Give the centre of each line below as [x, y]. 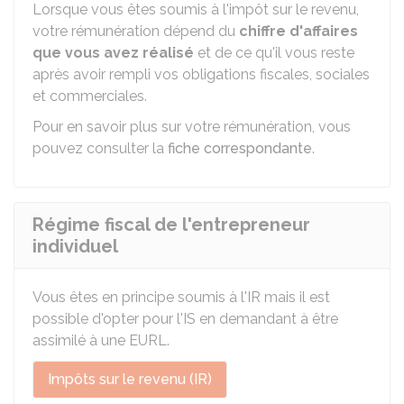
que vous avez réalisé [113, 53]
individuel [75, 246]
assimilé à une [81, 340]
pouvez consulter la [100, 148]
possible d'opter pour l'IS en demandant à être [185, 319]
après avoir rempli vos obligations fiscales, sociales [201, 74]
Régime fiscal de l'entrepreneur [171, 225]
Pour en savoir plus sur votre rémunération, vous [192, 127]
